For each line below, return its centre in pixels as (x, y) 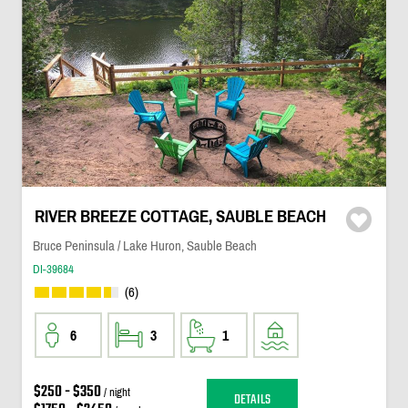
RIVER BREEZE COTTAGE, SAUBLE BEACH (180, 216)
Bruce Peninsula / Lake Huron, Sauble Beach (144, 245)
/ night (115, 392)
